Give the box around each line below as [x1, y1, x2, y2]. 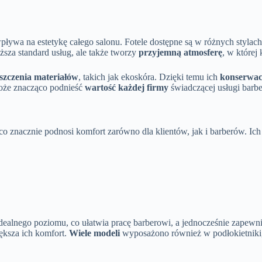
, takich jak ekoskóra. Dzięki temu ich [78, 71, 220, 82]
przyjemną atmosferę [139, 47, 222, 57]
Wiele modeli [69, 227, 120, 238]
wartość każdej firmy [85, 82, 168, 92]
